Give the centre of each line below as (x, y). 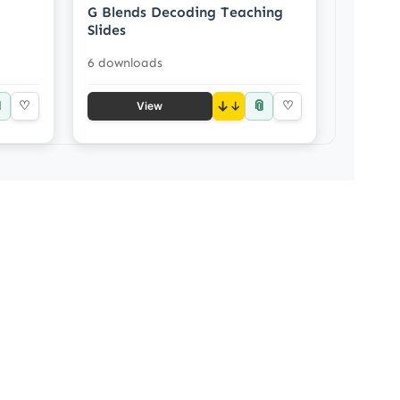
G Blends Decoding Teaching (185, 12)
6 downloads (125, 62)
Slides (106, 29)
